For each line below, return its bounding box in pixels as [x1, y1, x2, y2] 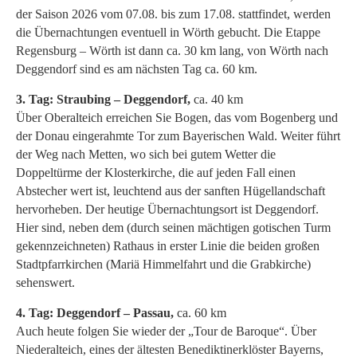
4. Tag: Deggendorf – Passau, [16, 305, 174, 320]
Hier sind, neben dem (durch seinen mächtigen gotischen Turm [16, 220, 331, 234]
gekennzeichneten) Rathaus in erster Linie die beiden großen [16, 238, 320, 253]
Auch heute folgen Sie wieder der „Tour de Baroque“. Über [16, 324, 316, 338]
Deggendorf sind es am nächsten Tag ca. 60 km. [16, 61, 261, 76]
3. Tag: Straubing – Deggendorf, [16, 92, 190, 106]
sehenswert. [16, 275, 78, 289]
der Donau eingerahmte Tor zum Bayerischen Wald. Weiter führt [16, 128, 340, 143]
